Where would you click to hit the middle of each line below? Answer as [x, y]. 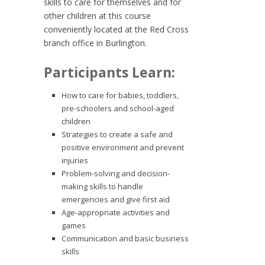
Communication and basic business [125, 238]
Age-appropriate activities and [116, 212]
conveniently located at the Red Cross [116, 29]
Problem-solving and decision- [116, 173]
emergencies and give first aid [116, 199]
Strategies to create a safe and [117, 134]
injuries [75, 160]
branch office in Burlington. [95, 43]
